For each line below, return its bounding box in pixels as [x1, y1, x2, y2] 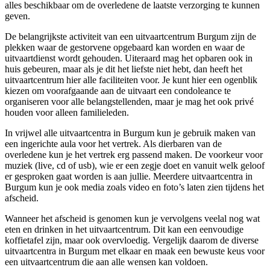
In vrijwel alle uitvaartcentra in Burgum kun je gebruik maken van [5, 128, 256, 139]
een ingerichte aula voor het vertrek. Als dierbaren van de [5, 139, 222, 149]
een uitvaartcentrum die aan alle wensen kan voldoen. [5, 257, 208, 268]
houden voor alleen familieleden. [5, 107, 129, 118]
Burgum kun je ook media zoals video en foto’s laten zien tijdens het [5, 182, 264, 193]
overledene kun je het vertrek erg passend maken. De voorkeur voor [5, 149, 263, 160]
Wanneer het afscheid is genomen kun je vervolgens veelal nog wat [5, 213, 260, 224]
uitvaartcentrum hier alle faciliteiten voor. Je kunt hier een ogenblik [5, 75, 257, 86]
